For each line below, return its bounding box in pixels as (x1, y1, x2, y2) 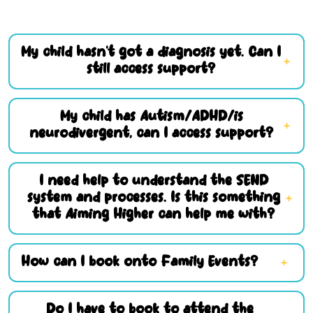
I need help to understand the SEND (38, 173, 268, 190)
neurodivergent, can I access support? (29, 125, 274, 143)
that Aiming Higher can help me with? (32, 206, 275, 224)
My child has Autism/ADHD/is (59, 108, 243, 126)
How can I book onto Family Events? (21, 254, 258, 271)
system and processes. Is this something (27, 189, 280, 207)
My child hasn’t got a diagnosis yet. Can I (21, 44, 282, 61)
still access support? (87, 61, 216, 78)
